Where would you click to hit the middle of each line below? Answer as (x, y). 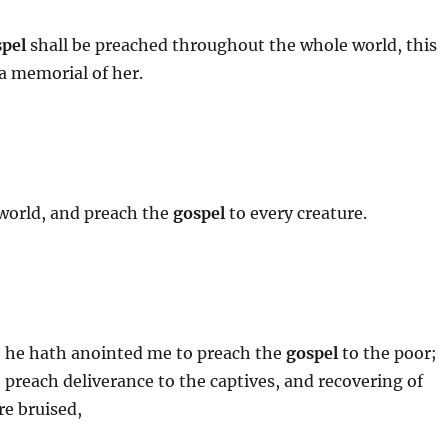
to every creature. (296, 212)
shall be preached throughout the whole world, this (232, 44)
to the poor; (388, 352)
